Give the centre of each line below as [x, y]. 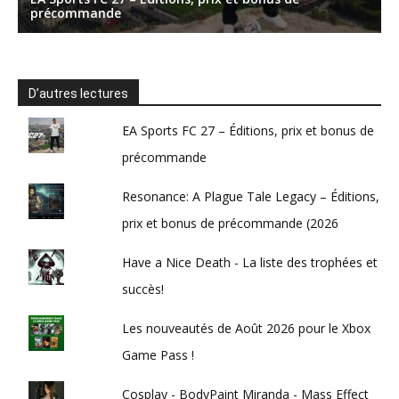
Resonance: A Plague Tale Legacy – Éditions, [251, 196]
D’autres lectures [78, 93]
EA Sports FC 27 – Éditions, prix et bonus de [248, 130]
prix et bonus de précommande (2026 [231, 223]
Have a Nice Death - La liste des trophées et [250, 262]
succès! [143, 289]
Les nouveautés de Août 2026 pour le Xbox [247, 328]
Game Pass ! [159, 354]
